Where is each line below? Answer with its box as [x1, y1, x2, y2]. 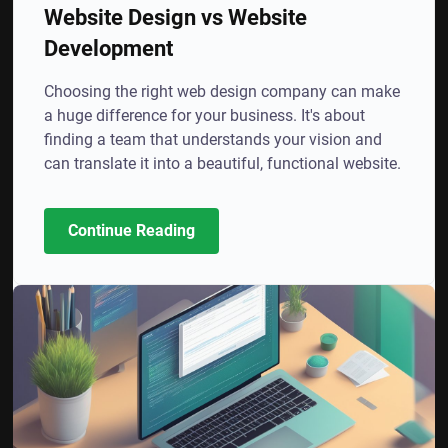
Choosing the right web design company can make [44, 82, 401, 101]
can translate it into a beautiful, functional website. [44, 154, 402, 173]
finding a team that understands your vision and [44, 130, 383, 149]
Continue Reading [68, 221, 196, 240]
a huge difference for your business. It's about [44, 106, 366, 125]
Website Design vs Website [44, 4, 308, 30]
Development [44, 35, 174, 61]
